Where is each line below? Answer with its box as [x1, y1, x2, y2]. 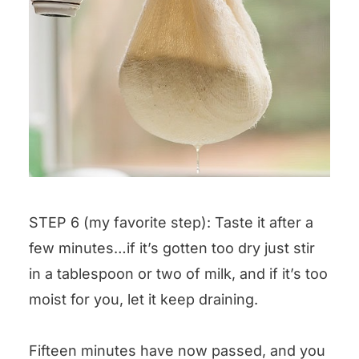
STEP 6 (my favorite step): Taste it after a [29, 214, 313, 232]
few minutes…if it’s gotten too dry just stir [29, 240, 315, 257]
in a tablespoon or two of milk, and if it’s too [29, 265, 328, 283]
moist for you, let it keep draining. [29, 291, 258, 309]
